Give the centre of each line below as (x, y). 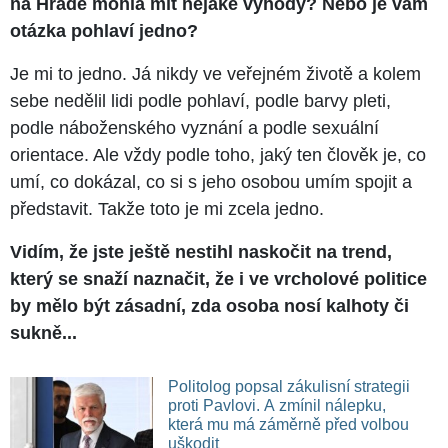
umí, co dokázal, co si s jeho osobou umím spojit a (211, 181)
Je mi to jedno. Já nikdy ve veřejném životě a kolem (215, 73)
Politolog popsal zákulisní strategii (288, 386)
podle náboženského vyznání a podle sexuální (194, 127)
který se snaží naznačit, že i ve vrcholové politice (218, 278)
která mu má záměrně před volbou (288, 424)
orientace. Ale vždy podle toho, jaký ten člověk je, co (218, 154)
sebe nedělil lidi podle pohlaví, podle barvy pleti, (200, 100)
